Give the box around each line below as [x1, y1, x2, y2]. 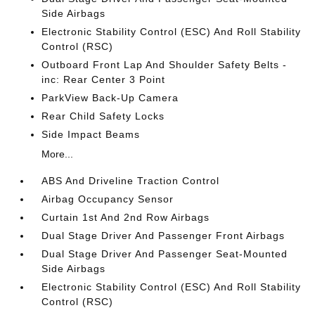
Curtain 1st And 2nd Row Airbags [41, 212, 210, 224]
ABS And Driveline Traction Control [41, 175, 220, 187]
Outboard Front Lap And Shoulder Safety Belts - [41, 59, 288, 71]
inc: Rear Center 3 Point [41, 74, 166, 86]
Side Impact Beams [41, 129, 141, 141]
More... [41, 148, 74, 160]
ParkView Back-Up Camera [41, 92, 179, 104]
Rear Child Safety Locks [41, 110, 165, 122]
